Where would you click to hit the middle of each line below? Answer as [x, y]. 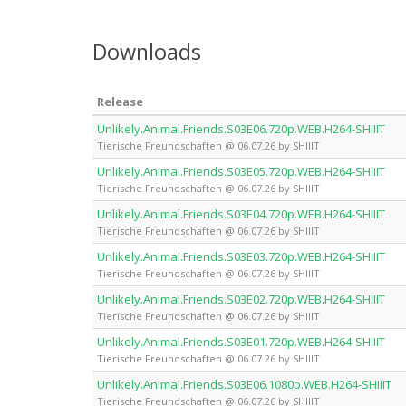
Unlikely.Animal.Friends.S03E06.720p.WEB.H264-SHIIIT [241, 128]
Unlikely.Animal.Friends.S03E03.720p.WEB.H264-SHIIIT [241, 256]
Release [120, 101]
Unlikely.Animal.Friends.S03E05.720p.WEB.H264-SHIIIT [241, 171]
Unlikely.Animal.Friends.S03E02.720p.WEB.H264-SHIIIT [241, 299]
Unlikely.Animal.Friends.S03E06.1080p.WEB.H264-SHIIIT [244, 384]
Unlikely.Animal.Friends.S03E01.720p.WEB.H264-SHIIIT [241, 341]
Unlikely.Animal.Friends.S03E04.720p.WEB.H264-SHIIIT [241, 213]
